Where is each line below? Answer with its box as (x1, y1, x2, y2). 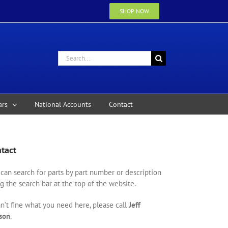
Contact (109, 100, 133, 109)
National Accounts (35, 100, 91, 109)
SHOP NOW (120, 7, 149, 15)
